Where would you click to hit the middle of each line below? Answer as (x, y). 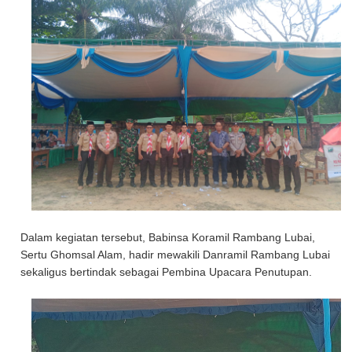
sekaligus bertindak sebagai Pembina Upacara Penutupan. (167, 273)
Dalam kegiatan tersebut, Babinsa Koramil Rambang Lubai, (168, 238)
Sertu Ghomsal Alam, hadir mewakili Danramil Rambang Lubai (176, 255)
